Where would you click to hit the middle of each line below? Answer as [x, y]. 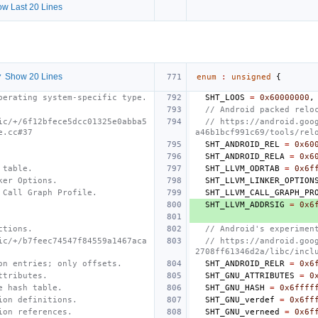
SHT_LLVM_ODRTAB [242, 168]
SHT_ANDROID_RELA [245, 156]
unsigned [251, 77]
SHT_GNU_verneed [242, 312]
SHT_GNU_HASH [235, 287]
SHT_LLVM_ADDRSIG [245, 204]
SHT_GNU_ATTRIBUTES [250, 275]
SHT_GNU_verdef [240, 300]
